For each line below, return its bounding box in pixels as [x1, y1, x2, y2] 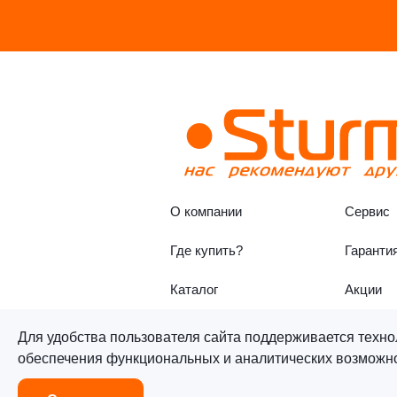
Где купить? [170, 243, 243, 258]
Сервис [344, 204, 390, 219]
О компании [170, 204, 242, 219]
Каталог [170, 282, 218, 297]
